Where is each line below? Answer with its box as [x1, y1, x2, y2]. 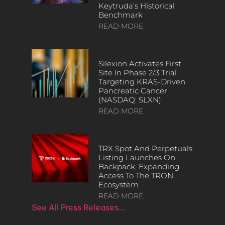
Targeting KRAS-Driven [98, 77, 185, 87]
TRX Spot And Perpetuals [98, 144, 192, 154]
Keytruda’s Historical [98, 1, 175, 11]
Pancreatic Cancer [98, 86, 167, 96]
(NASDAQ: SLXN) [98, 95, 161, 105]
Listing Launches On [98, 153, 175, 163]
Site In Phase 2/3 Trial [98, 68, 177, 78]
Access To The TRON [98, 171, 173, 181]
